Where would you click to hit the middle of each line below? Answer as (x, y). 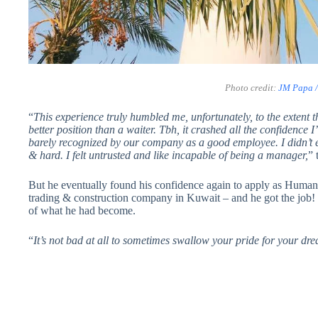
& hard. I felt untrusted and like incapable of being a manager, (168, 155)
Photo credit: (252, 87)
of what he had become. (82, 210)
